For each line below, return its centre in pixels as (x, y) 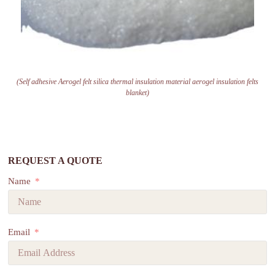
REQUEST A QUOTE (56, 160)
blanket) (137, 92)
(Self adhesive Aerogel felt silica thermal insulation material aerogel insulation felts (137, 81)
